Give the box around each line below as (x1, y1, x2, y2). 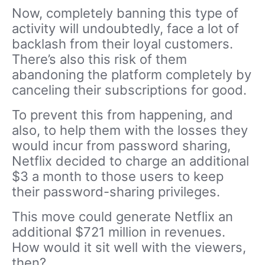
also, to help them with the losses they (12, 122, 248, 138)
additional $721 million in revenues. (12, 224, 225, 240)
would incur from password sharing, (12, 137, 231, 153)
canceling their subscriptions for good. (12, 82, 247, 98)
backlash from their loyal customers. (12, 35, 233, 51)
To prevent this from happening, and (12, 106, 233, 122)
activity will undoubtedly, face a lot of (12, 20, 239, 36)
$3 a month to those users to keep (12, 168, 224, 184)
